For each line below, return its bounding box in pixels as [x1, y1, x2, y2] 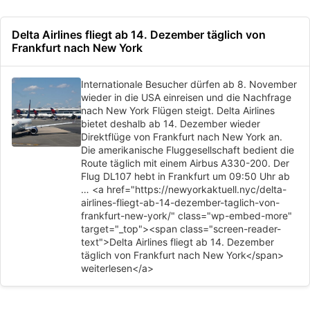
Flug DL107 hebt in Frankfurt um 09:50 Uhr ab [81, 170, 290, 182]
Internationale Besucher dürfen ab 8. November [81, 78, 297, 90]
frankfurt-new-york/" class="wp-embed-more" [81, 210, 292, 221]
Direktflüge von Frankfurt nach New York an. [81, 131, 282, 143]
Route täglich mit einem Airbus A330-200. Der [81, 157, 289, 169]
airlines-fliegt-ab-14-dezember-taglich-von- [81, 197, 280, 208]
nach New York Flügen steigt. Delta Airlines [81, 104, 275, 116]
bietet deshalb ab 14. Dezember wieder [81, 118, 260, 129]
